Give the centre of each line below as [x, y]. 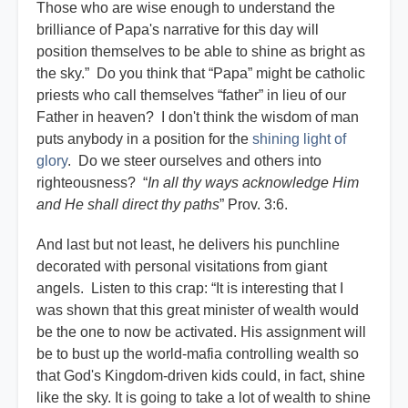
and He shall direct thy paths [128, 205]
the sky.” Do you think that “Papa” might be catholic [201, 74]
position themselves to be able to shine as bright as [201, 52]
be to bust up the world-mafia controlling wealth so [198, 354]
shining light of [299, 139]
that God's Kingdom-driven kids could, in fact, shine [201, 376]
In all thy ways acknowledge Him [253, 183]
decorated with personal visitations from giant [182, 267]
